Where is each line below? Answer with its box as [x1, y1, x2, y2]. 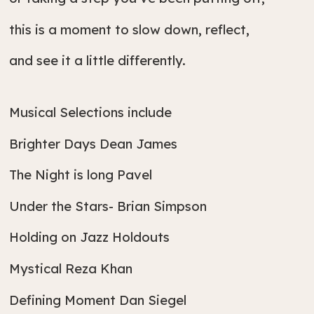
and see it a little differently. [9, 52, 186, 69]
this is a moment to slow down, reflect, [9, 20, 250, 38]
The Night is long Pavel [9, 166, 153, 184]
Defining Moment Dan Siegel [9, 291, 187, 308]
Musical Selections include [9, 104, 172, 121]
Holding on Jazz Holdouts [9, 228, 170, 246]
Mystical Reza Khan [9, 260, 133, 277]
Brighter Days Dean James [9, 135, 178, 152]
